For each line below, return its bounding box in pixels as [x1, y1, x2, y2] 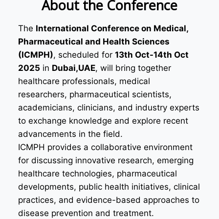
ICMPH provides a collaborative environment [18, 142, 193, 152]
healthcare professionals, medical [18, 76, 150, 86]
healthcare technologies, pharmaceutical [18, 169, 177, 178]
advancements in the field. [18, 129, 123, 139]
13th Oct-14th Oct [115, 50, 189, 60]
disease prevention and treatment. [18, 208, 154, 218]
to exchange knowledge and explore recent [18, 116, 188, 126]
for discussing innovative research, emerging [18, 155, 194, 165]
